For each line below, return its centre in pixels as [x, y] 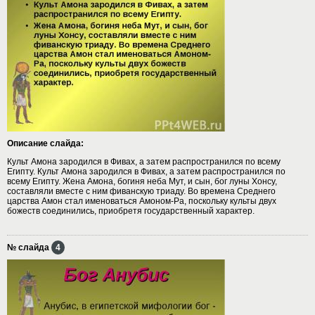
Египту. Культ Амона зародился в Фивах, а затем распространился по [146, 171]
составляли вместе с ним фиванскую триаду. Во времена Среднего [141, 191]
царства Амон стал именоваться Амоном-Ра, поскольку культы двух [142, 201]
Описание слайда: [45, 143]
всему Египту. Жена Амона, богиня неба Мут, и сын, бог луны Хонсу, [142, 181]
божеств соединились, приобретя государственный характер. [131, 211]
